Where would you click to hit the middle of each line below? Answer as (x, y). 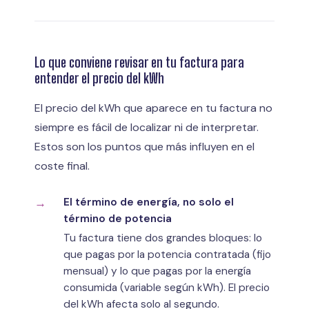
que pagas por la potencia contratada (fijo (167, 254)
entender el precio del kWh (99, 78)
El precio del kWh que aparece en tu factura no (153, 108)
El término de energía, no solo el (149, 202)
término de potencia (118, 218)
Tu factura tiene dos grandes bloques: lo (163, 238)
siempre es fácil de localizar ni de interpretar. (147, 127)
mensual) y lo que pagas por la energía (157, 271)
